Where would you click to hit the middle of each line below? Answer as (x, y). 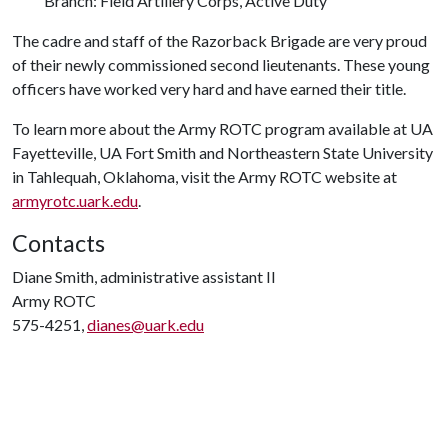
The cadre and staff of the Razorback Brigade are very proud (219, 40)
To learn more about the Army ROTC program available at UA (222, 128)
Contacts (58, 243)
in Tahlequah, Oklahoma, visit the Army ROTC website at (204, 176)
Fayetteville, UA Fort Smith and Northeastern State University (222, 152)
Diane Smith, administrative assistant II (144, 276)
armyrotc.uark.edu (75, 200)
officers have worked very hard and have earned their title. (209, 88)
